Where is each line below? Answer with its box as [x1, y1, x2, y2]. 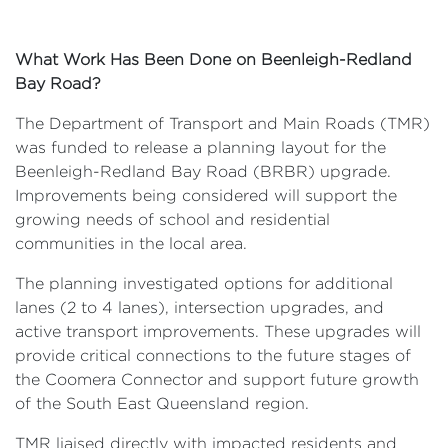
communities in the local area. [15, 234, 247, 252]
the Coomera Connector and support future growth [15, 370, 419, 388]
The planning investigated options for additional [15, 274, 393, 292]
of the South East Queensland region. [15, 394, 309, 412]
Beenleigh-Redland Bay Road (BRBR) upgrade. [15, 162, 391, 180]
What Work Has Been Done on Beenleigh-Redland [15, 50, 412, 68]
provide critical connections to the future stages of [15, 346, 411, 364]
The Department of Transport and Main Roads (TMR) [15, 114, 430, 132]
